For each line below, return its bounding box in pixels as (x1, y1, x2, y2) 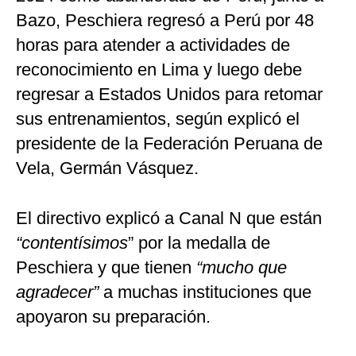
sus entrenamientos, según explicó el (16, 108, 300, 129)
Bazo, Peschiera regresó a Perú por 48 (16, 10, 314, 30)
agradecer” (16, 281, 99, 302)
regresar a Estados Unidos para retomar (16, 83, 323, 104)
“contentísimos (16, 232, 128, 253)
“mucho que (192, 257, 287, 277)
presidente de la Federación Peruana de (16, 133, 323, 153)
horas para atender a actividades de (16, 34, 290, 55)
